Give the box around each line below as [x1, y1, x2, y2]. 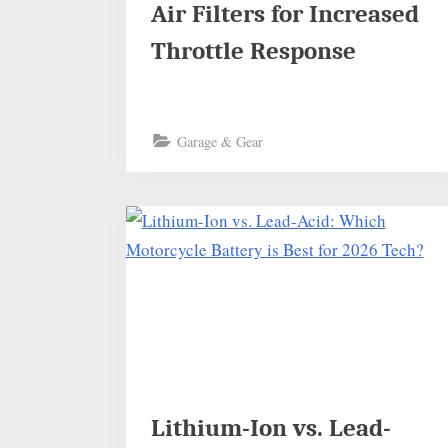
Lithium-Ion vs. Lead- [151, 414, 392, 442]
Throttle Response [151, 36, 357, 65]
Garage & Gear [177, 131, 264, 151]
